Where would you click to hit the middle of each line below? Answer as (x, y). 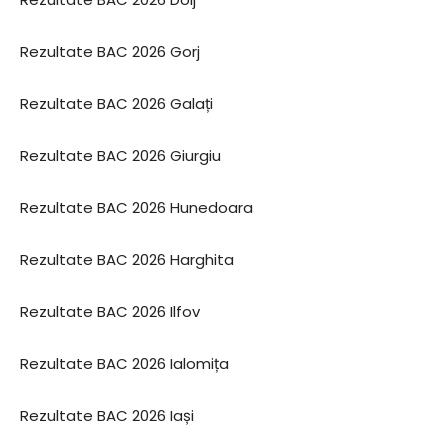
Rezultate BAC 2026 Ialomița (124, 363)
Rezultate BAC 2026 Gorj (110, 51)
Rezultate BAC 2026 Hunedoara (136, 207)
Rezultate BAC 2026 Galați (116, 103)
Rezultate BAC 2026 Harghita (127, 259)
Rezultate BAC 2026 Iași (107, 415)
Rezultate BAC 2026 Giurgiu (120, 155)
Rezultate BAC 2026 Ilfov (110, 311)
